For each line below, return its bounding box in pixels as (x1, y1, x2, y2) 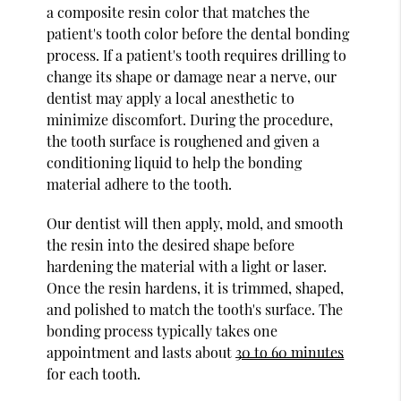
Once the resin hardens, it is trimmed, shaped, (47, 277, 345, 297)
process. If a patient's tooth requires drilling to (47, 45, 347, 64)
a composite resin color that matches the (47, 2, 311, 21)
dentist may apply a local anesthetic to (47, 88, 295, 107)
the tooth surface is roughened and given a (47, 131, 320, 150)
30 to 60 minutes (235, 342, 345, 362)
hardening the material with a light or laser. (47, 256, 328, 276)
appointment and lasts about (47, 342, 236, 362)
